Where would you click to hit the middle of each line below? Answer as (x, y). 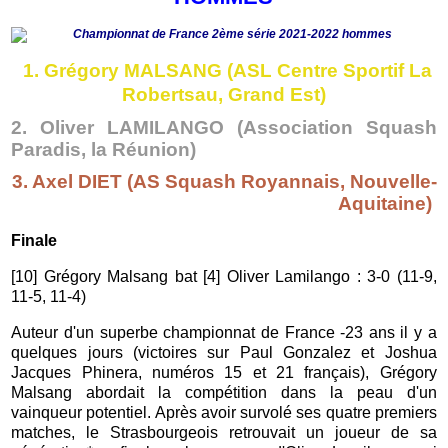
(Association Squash (336, 127)
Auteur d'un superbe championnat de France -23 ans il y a (224, 332)
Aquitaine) (384, 203)
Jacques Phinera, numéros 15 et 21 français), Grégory (224, 372)
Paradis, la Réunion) (104, 149)
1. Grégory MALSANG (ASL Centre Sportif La (227, 71)
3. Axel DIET (69, 181)
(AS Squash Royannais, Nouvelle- (281, 181)
